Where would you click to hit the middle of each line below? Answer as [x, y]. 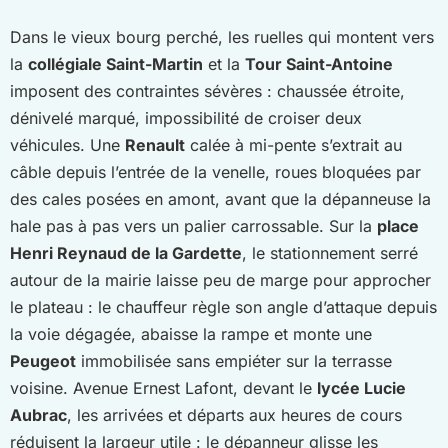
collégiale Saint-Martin [115, 63]
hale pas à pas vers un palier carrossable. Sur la [193, 225]
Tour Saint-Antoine [319, 63]
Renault [155, 144]
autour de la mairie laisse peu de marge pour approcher [220, 279]
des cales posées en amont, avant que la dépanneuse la [220, 198]
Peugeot [43, 360]
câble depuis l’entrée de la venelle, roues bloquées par [215, 171]
